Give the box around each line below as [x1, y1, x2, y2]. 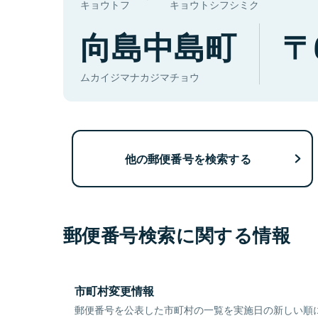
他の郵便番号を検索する [124, 150, 251, 167]
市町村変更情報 [75, 283, 154, 300]
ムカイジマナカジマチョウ [80, 70, 199, 84]
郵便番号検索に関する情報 [63, 221, 291, 248]
